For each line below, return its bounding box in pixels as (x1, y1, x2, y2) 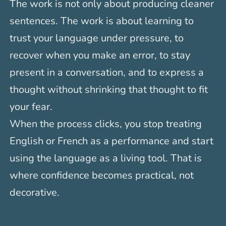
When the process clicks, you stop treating (10, 117, 202, 131)
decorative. (10, 185, 60, 199)
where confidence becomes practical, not (10, 168, 194, 182)
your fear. (10, 99, 53, 114)
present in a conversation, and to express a (10, 65, 204, 79)
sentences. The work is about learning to (10, 14, 194, 28)
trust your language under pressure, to (10, 31, 184, 45)
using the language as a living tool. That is (10, 151, 202, 165)
